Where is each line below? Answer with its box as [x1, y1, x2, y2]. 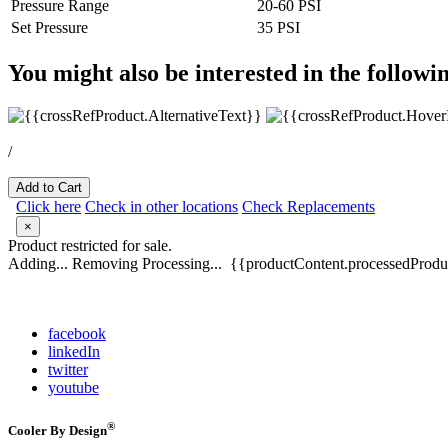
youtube [48, 379, 99, 397]
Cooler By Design [8, 423, 107, 439]
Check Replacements [242, 198, 375, 216]
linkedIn [48, 343, 100, 361]
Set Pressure [11, 18, 88, 36]
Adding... [8, 255, 68, 273]
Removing [72, 255, 138, 273]
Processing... [142, 255, 222, 273]
